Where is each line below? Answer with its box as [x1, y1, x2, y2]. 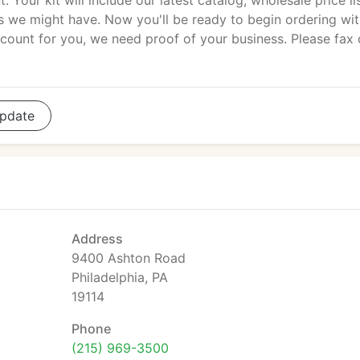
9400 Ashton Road [72, 250, 186, 266]
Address [72, 231, 123, 247]
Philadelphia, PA [72, 269, 168, 285]
